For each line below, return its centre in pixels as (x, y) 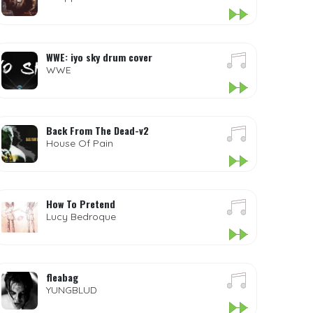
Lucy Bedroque (81, 217)
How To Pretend (81, 204)
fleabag (63, 277)
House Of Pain (80, 143)
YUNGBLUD (72, 290)
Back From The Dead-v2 (98, 130)
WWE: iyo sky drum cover (100, 57)
